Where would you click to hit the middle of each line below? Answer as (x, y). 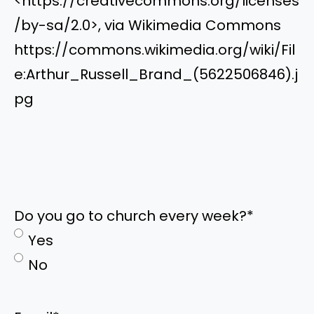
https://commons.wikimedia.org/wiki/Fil (155, 50)
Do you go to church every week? (130, 216)
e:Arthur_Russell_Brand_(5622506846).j (156, 75)
